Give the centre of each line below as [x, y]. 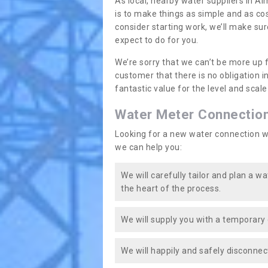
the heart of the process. [171, 188]
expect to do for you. [158, 40]
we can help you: [148, 147]
